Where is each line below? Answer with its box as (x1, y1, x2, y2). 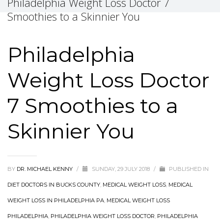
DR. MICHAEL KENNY (17, 165, 74, 172)
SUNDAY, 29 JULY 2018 (92, 165, 151, 172)
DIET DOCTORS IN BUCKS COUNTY (7, 181, 100, 188)
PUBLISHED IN (167, 165, 209, 172)
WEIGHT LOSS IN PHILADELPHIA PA (7, 197, 104, 204)
